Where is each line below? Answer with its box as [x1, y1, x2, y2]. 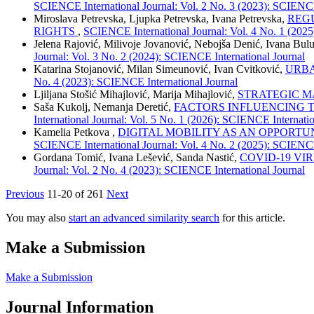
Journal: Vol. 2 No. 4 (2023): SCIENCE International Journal [34, 164, 305, 177]
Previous [6, 188, 44, 200]
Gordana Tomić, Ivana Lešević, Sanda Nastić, [34, 151, 240, 164]
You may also [6, 212, 69, 224]
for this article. [219, 212, 285, 224]
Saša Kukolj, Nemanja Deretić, [34, 101, 174, 114]
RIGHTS [34, 25, 78, 38]
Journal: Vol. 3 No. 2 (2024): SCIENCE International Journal [34, 50, 305, 63]
